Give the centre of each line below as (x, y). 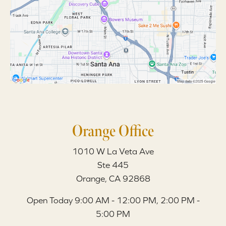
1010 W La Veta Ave (113, 152)
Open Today (49, 201)
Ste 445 (113, 165)
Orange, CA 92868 (113, 179)
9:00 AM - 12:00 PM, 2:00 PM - (137, 201)
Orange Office (113, 131)
